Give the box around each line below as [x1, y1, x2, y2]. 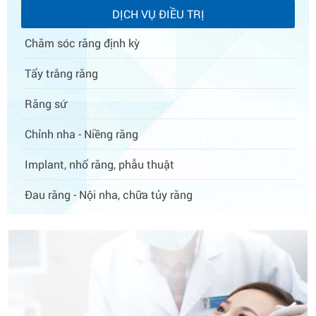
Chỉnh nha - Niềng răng [25, 126, 138, 141]
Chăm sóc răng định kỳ [25, 35, 140, 50]
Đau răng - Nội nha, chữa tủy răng [25, 186, 193, 202]
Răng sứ [25, 95, 66, 111]
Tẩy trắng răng [25, 65, 98, 80]
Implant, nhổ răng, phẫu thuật [25, 156, 174, 171]
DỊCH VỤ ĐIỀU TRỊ [111, 6, 205, 21]
